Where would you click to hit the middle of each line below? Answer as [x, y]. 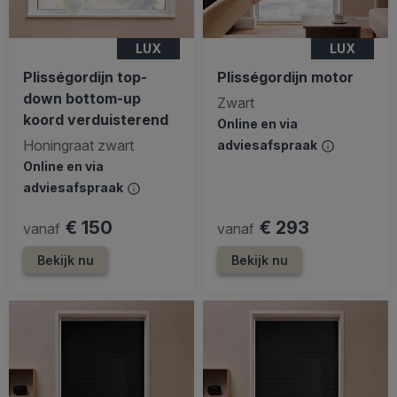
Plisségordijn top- [85, 77]
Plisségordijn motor [285, 77]
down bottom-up [82, 98]
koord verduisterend [96, 119]
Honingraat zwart [78, 145]
